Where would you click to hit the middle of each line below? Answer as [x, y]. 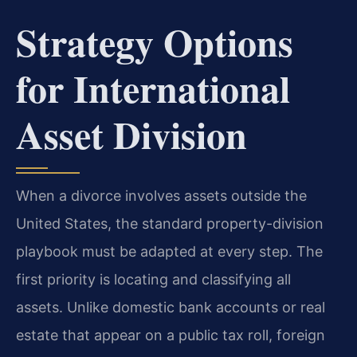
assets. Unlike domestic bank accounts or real [171, 307]
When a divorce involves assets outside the [161, 195]
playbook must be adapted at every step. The [169, 251]
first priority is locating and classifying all [153, 279]
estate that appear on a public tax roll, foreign [171, 335]
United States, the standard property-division [170, 223]
